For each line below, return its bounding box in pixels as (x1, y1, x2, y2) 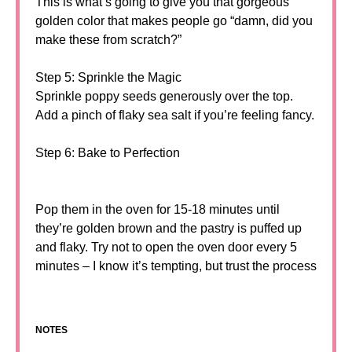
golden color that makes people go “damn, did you (35, 14, 313, 27)
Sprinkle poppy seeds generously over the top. (35, 90, 293, 103)
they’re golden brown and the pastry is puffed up (35, 222, 302, 235)
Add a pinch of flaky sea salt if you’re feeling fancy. (35, 108, 314, 122)
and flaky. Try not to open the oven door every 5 (35, 240, 297, 254)
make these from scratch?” (35, 33, 181, 46)
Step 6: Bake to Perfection (35, 146, 180, 159)
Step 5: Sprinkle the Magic (35, 71, 181, 84)
